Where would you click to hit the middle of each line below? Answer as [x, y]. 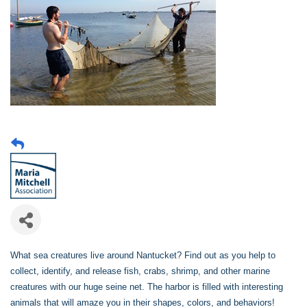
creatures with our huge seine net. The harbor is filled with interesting [147, 287]
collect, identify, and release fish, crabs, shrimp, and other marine [140, 271]
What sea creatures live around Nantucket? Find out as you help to [143, 256]
